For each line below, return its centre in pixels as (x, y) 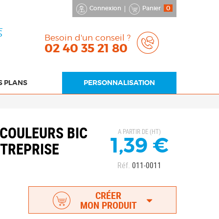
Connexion (105, 8)
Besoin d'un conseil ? (88, 37)
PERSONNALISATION (119, 82)
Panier (152, 8)
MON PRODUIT (108, 205)
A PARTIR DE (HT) (140, 131)
